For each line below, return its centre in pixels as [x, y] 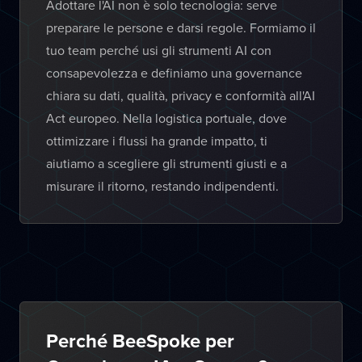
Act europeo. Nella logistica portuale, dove [166, 118]
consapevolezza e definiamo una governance [174, 73]
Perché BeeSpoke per [140, 341]
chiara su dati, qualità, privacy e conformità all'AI [181, 95]
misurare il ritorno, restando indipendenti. [162, 186]
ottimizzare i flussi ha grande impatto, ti [157, 141]
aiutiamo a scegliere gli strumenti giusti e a [166, 163]
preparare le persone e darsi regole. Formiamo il [181, 27]
